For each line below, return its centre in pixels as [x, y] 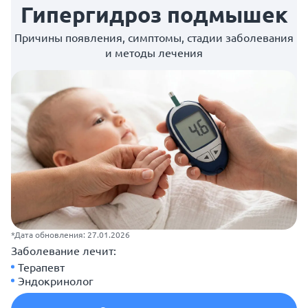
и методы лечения [154, 52]
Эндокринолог [56, 281]
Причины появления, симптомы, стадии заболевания [154, 37]
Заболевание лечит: [64, 251]
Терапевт [41, 267]
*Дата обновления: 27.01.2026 [70, 235]
